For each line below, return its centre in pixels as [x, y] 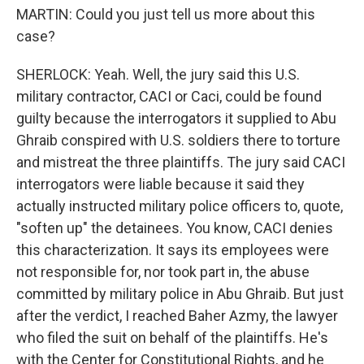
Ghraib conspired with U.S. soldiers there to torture [178, 140]
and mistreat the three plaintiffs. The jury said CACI [181, 162]
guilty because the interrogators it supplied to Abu [176, 118]
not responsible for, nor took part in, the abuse [163, 272]
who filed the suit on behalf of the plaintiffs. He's [172, 338]
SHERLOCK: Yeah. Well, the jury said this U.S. [158, 74]
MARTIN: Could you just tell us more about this [166, 14]
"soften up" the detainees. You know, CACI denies [175, 228]
